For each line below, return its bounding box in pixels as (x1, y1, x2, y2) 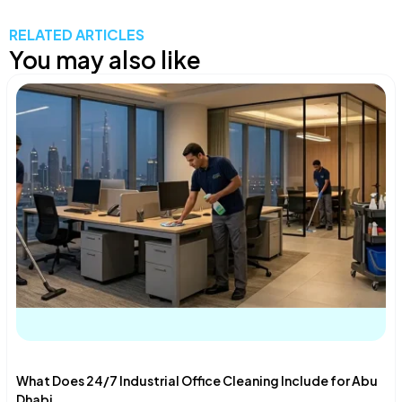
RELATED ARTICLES (9, 25, 144, 45)
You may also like (9, 45, 201, 75)
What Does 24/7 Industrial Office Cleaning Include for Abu (16, 372, 378, 389)
